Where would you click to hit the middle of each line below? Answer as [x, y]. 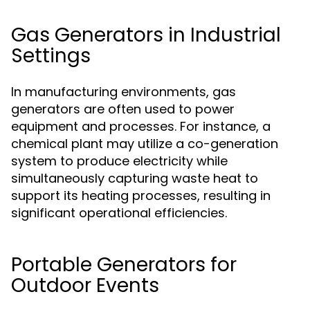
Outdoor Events [85, 285]
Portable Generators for [124, 265]
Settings [51, 56]
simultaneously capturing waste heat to [135, 178]
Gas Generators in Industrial [146, 35]
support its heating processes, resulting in [141, 195]
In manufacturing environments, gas [124, 92]
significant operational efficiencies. [119, 213]
